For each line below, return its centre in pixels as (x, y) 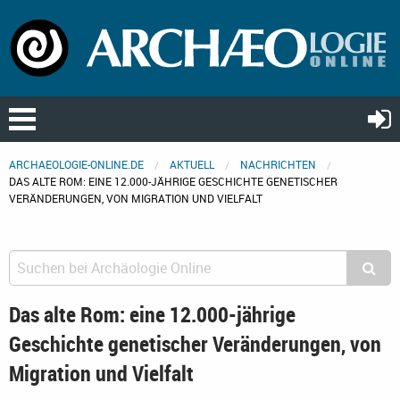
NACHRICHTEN (278, 165)
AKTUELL (192, 165)
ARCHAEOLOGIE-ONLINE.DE (76, 165)
